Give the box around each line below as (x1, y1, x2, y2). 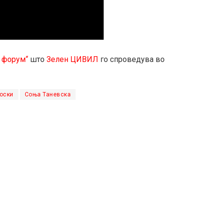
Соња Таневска (24, 91, 71, 98)
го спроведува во (98, 55, 165, 64)
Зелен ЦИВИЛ (46, 55, 98, 64)
